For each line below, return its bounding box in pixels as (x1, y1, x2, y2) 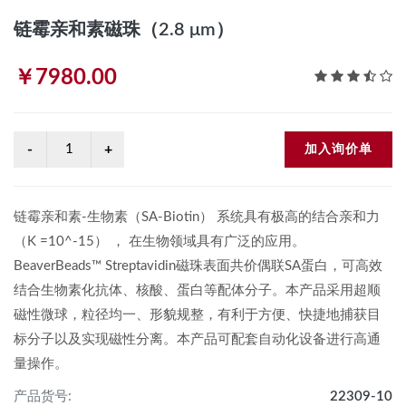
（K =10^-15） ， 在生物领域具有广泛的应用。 (14, 235, 305, 248)
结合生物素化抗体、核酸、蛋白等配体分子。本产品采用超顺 (14, 284, 381, 297)
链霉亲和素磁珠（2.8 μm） (14, 21, 234, 39)
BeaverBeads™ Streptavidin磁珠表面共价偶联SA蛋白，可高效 (14, 259, 382, 273)
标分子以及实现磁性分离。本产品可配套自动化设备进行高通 (14, 333, 381, 346)
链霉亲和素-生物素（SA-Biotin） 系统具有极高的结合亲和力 (14, 210, 380, 224)
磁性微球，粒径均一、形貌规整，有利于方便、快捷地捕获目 (14, 308, 381, 322)
